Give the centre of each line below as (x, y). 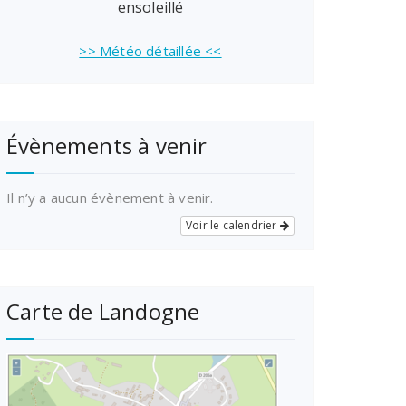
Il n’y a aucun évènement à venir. (110, 197)
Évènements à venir (107, 145)
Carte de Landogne (103, 311)
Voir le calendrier (232, 225)
